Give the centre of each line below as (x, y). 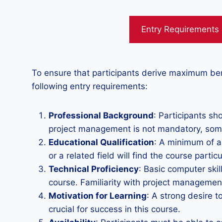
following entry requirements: (90, 86)
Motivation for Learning (98, 196)
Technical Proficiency (94, 169)
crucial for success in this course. (114, 209)
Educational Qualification (101, 142)
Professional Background (101, 115)
